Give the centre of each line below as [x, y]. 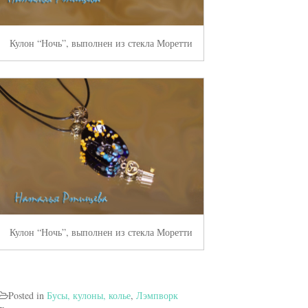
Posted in [27, 296]
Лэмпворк [157, 296]
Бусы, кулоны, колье [88, 296]
